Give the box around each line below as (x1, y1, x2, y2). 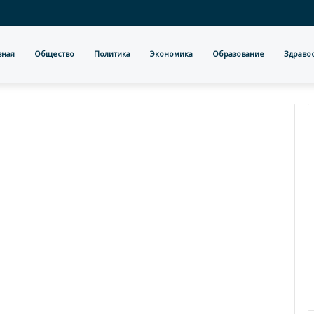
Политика (94, 48, 130, 59)
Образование (212, 48, 264, 59)
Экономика (150, 48, 193, 59)
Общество (34, 48, 74, 59)
